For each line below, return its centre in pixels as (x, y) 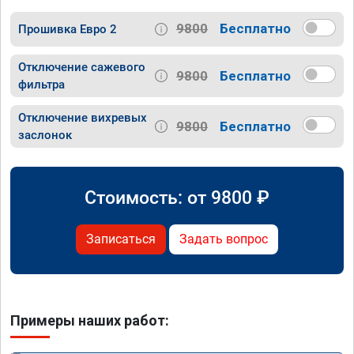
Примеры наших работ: (90, 321)
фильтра (41, 85)
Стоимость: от (148, 198)
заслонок (45, 136)
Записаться (121, 239)
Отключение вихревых (83, 118)
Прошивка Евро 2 (68, 29)
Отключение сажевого (82, 68)
